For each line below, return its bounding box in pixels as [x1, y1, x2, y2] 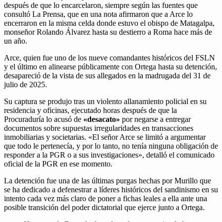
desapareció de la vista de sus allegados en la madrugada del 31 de [4, 71, 211, 80]
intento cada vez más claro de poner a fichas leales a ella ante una [4, 194, 207, 203]
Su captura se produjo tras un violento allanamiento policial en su [4, 97, 207, 106]
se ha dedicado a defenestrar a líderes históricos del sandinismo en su [4, 185, 218, 194]
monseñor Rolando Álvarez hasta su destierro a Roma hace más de [4, 27, 212, 36]
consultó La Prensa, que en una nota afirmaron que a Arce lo [4, 9, 193, 18]
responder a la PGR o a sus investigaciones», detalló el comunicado [4, 150, 215, 159]
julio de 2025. [4, 80, 47, 89]
